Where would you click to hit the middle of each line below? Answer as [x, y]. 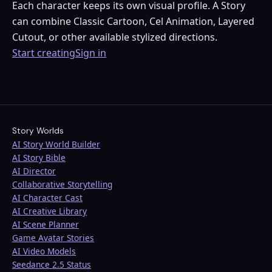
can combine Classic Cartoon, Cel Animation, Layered [133, 22]
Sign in [91, 53]
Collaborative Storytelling [62, 185]
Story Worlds [38, 131]
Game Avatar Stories [53, 238]
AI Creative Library [49, 211]
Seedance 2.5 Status [52, 265]
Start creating [44, 53]
